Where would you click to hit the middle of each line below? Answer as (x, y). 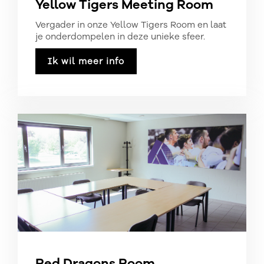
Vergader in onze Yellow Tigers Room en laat (131, 25)
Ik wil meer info (86, 61)
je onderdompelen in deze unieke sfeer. (120, 37)
